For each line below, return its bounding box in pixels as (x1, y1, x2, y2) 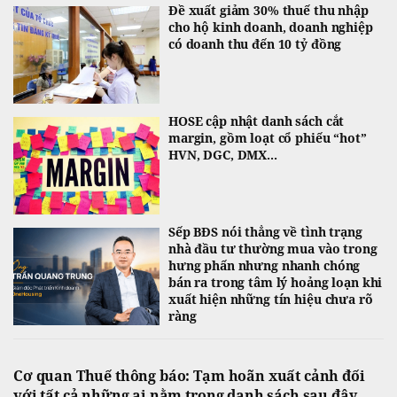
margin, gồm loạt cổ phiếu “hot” (168, 129, 367, 147)
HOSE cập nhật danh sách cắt (168, 113, 345, 130)
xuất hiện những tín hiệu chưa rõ (168, 291, 373, 308)
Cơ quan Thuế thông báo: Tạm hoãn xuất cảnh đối (13, 366, 365, 386)
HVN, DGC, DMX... (168, 146, 277, 164)
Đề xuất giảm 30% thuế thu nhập (168, 2, 369, 19)
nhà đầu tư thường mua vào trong (168, 240, 378, 258)
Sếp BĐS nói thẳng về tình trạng (168, 223, 362, 241)
